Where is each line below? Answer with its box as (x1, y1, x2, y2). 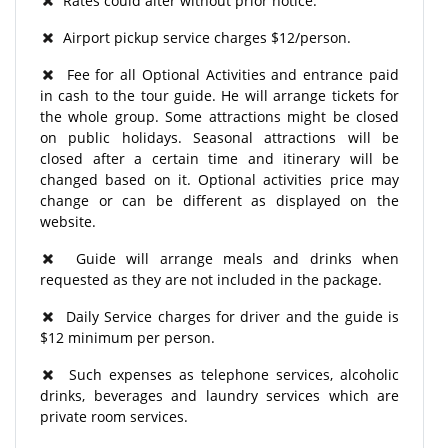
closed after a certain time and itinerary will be (40, 148, 399, 168)
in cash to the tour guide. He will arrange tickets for (40, 85, 399, 105)
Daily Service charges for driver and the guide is (55, 306, 399, 326)
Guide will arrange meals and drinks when (55, 248, 399, 268)
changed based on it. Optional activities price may (40, 169, 399, 189)
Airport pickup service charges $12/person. (55, 27, 351, 47)
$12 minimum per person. (40, 327, 219, 347)
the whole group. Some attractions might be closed (40, 106, 399, 126)
